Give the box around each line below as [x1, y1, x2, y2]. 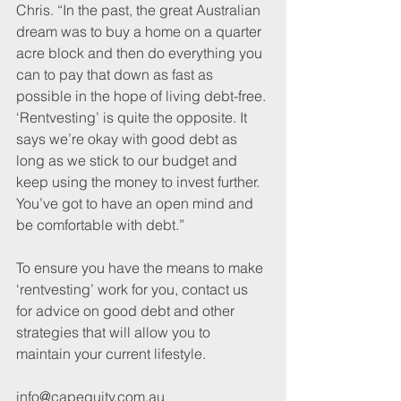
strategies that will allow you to [16, 323, 214, 342]
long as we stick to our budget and [16, 151, 241, 170]
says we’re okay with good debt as [16, 130, 241, 149]
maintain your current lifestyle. [16, 345, 206, 363]
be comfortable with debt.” [16, 216, 184, 235]
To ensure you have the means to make [16, 259, 267, 277]
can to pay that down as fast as [16, 65, 217, 84]
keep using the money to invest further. [16, 173, 263, 192]
